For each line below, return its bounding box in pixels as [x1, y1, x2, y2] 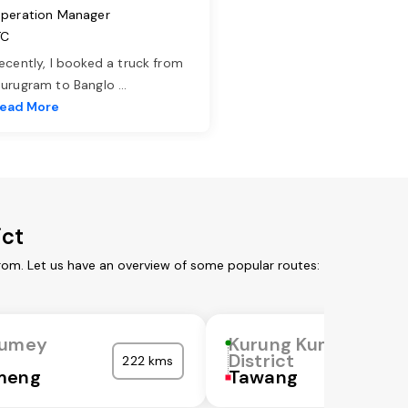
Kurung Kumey [229, 332, 357, 357]
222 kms [122, 352, 174, 370]
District [229, 349, 295, 373]
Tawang [229, 365, 298, 390]
